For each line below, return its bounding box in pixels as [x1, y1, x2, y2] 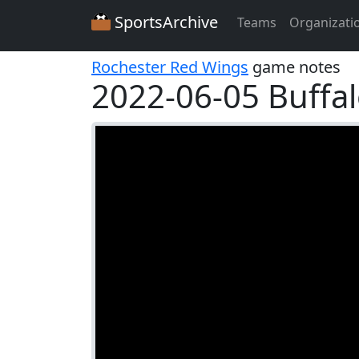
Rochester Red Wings [91, 56, 248, 78]
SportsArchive [111, 11, 218, 33]
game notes [248, 56, 341, 78]
